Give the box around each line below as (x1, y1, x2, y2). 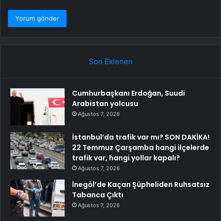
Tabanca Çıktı (72, 190, 123, 200)
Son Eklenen (88, 57, 133, 67)
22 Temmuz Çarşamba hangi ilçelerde (72, 143, 209, 153)
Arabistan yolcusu (72, 99, 138, 109)
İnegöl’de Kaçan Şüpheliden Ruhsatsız (72, 180, 210, 190)
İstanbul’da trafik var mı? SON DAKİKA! (72, 132, 210, 143)
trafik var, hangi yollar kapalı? (72, 153, 180, 163)
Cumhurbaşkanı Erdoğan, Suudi (72, 88, 185, 99)
